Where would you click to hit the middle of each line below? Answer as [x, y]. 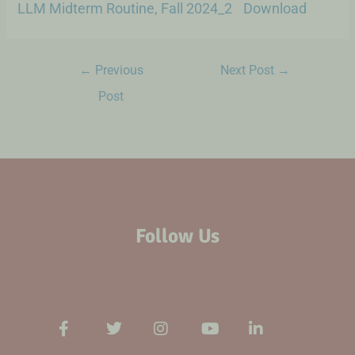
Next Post [249, 70]
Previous [117, 70]
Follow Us [177, 235]
